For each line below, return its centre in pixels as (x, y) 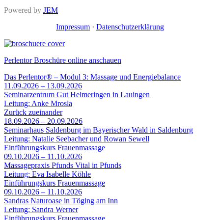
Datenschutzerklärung (130, 27)
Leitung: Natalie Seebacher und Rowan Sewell (77, 138)
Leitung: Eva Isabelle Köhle (47, 174)
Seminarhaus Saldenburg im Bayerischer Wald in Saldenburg (98, 130)
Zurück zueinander (33, 112)
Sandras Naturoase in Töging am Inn (61, 200)
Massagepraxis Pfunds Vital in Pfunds (63, 165)
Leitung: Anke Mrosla (38, 103)
